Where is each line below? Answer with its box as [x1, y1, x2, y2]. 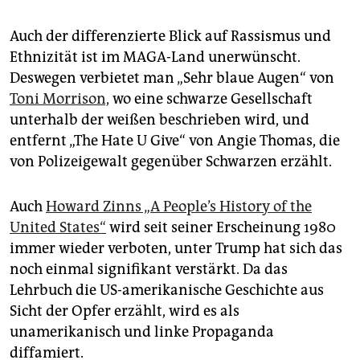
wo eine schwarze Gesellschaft [109, 90, 313, 108]
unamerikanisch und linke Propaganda [10, 323, 274, 342]
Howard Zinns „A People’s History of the [46, 198, 312, 216]
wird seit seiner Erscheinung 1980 [106, 219, 336, 237]
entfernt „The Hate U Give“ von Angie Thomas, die [10, 132, 340, 150]
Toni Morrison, [10, 90, 109, 108]
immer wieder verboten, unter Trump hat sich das [10, 239, 342, 258]
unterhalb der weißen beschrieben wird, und [10, 111, 309, 129]
